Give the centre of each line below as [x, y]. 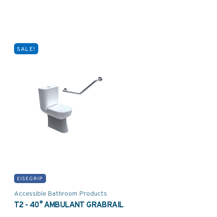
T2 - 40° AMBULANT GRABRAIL [69, 205]
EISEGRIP [30, 179]
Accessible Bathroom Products [61, 194]
